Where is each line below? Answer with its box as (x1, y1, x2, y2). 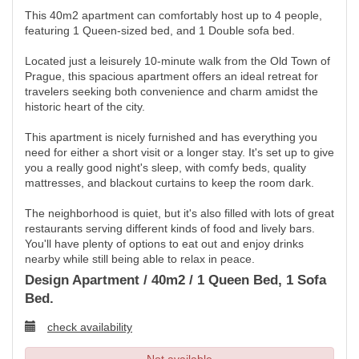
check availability (47, 321, 132, 333)
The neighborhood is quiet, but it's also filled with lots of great (25, 207, 334, 220)
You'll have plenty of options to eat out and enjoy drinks (25, 237, 304, 250)
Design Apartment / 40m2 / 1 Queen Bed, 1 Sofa (25, 272, 326, 288)
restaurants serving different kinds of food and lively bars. (25, 222, 315, 235)
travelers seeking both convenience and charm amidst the (25, 85, 318, 98)
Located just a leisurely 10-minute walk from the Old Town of (25, 54, 330, 67)
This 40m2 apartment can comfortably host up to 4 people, (25, 9, 322, 22)
